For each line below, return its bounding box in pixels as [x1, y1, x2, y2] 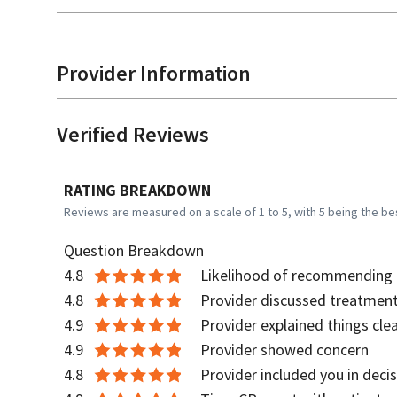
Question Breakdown [64, 239, 204, 261]
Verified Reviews [57, 120, 209, 148]
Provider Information [57, 58, 251, 87]
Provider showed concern [200, 339, 369, 360]
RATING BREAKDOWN [64, 179, 211, 200]
